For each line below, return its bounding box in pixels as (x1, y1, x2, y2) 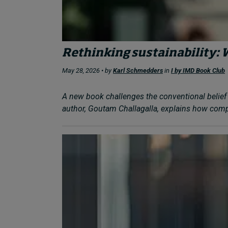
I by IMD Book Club (171, 67, 225, 75)
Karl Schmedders (113, 67, 163, 75)
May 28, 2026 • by (62, 67, 113, 75)
